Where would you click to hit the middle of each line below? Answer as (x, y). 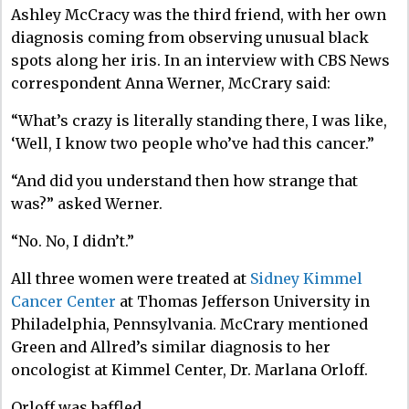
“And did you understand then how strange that (184, 180)
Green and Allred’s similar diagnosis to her (171, 346)
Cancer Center (63, 301)
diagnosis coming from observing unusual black (190, 37)
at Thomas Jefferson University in (243, 301)
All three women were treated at (131, 278)
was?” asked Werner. (87, 203)
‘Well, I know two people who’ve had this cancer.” (193, 143)
